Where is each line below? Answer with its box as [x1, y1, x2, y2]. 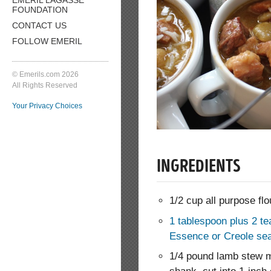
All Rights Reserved [12, 80, 77, 90]
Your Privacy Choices [12, 101, 82, 110]
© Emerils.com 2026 [12, 70, 79, 79]
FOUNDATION [12, 4, 68, 15]
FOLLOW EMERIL [12, 36, 82, 46]
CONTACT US [12, 20, 67, 30]
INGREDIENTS [157, 158, 240, 177]
